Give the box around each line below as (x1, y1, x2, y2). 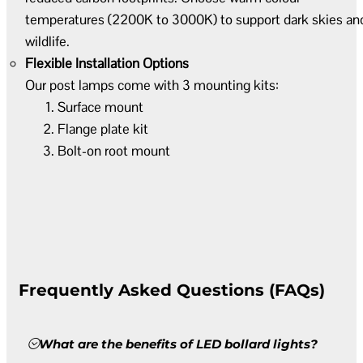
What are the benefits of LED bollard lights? (39, 336, 318, 352)
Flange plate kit (58, 119, 148, 138)
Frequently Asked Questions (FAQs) (19, 280, 325, 300)
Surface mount (58, 97, 143, 116)
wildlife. (25, 32, 70, 50)
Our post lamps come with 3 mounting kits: (25, 75, 279, 94)
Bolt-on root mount (58, 141, 170, 160)
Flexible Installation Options (25, 53, 189, 72)
